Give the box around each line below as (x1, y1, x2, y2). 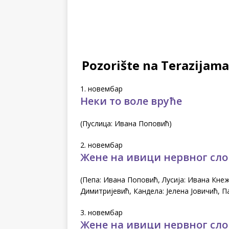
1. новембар (80, 83, 123, 94)
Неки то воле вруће (80, 94, 182, 108)
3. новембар (80, 207, 123, 217)
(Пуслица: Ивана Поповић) (80, 118, 172, 128)
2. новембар (80, 140, 123, 150)
